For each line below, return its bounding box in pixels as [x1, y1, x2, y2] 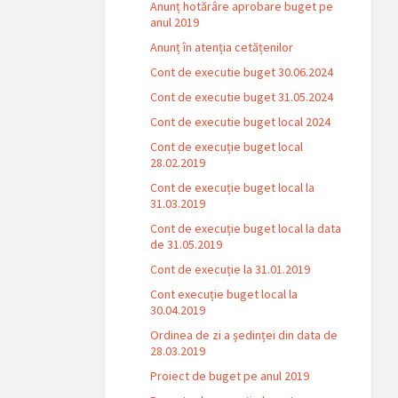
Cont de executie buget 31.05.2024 [150, 89, 334, 105]
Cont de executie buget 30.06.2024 [150, 64, 334, 80]
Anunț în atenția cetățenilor [150, 39, 294, 55]
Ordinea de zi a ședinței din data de [150, 327, 338, 343]
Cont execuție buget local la [150, 286, 298, 302]
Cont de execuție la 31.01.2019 [150, 261, 311, 277]
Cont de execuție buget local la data [150, 220, 342, 236]
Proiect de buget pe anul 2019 [150, 368, 310, 384]
